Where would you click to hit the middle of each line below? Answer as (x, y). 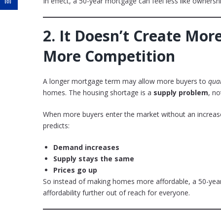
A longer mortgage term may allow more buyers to (126, 81)
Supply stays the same (94, 159)
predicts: (56, 126)
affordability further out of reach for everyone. (116, 193)
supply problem (181, 93)
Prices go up (75, 170)
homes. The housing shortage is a (98, 93)
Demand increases (86, 147)
